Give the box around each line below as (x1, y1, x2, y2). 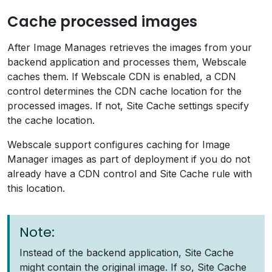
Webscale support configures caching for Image (7, 138, 230, 151)
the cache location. (7, 114, 95, 126)
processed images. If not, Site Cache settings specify (7, 100, 249, 112)
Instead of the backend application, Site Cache (19, 246, 234, 259)
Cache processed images (7, 12, 197, 32)
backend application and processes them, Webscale (7, 56, 246, 68)
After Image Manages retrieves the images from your (7, 41, 252, 53)
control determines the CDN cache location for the (7, 85, 242, 97)
